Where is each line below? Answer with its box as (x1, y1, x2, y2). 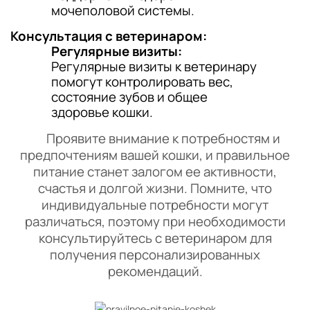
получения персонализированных (50, 246, 260, 264)
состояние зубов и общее (51, 88, 208, 106)
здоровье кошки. (51, 103, 153, 121)
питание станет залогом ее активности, (33, 163, 277, 181)
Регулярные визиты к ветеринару (51, 57, 257, 75)
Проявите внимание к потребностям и (30, 129, 280, 147)
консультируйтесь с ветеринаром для (38, 229, 272, 247)
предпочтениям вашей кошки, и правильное (20, 146, 290, 164)
